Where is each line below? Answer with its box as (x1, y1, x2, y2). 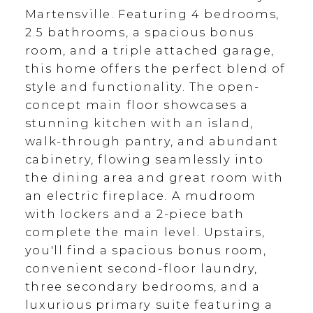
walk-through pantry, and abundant (24, 134, 279, 149)
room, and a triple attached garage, (24, 43, 275, 58)
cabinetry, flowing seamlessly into (24, 152, 264, 167)
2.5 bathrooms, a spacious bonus (24, 25, 254, 40)
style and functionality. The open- (24, 80, 260, 94)
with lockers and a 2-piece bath (24, 207, 245, 221)
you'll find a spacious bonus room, (24, 243, 267, 258)
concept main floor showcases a (24, 98, 249, 112)
